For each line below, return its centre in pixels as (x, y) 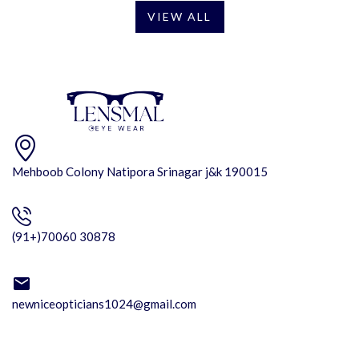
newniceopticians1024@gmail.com (104, 304)
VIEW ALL (179, 16)
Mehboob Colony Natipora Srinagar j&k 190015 (140, 172)
